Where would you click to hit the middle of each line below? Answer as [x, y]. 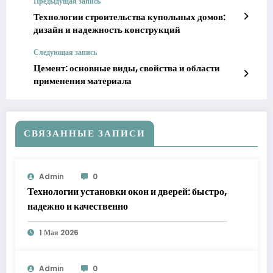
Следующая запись [65, 52]
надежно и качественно [78, 206]
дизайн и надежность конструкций [107, 29]
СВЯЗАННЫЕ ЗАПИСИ [85, 133]
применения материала [83, 80]
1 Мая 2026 [59, 232]
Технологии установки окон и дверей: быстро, [127, 191]
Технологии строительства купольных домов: [129, 16]
